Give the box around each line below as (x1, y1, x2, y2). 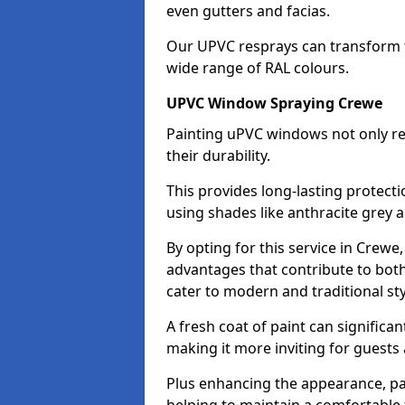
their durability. (166, 146, 270, 165)
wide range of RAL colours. (166, 58, 349, 78)
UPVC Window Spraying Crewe (166, 93, 382, 113)
